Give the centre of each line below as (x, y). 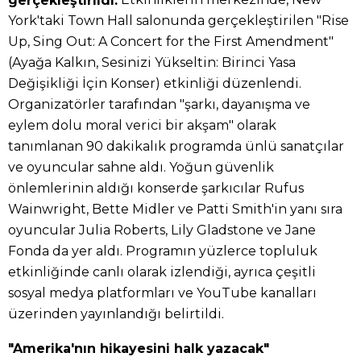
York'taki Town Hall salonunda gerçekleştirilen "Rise (178, 21)
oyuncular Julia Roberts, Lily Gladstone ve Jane (162, 230)
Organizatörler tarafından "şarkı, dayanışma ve (159, 105)
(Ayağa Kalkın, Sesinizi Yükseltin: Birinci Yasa (152, 63)
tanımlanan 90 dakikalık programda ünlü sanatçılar (176, 147)
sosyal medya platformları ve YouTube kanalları (162, 293)
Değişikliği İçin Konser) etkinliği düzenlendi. (155, 84)
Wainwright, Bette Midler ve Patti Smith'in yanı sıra (175, 210)
